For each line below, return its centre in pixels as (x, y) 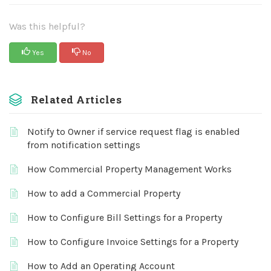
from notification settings (84, 145)
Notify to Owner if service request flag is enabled (134, 132)
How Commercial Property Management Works (129, 169)
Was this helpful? (47, 26)
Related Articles (76, 100)
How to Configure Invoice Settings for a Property (133, 242)
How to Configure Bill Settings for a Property (125, 217)
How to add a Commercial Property (104, 193)
